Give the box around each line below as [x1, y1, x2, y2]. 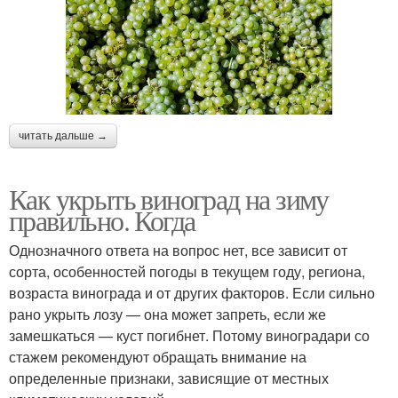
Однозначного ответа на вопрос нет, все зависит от [9, 239, 347, 260]
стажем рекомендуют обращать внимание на [9, 346, 306, 367]
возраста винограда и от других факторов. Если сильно [9, 282, 375, 303]
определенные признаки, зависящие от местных [9, 367, 329, 388]
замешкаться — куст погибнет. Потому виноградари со [9, 324, 370, 346]
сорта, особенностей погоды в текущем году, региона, [9, 260, 365, 282]
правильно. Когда [9, 200, 195, 239]
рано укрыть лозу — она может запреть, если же [9, 303, 326, 324]
